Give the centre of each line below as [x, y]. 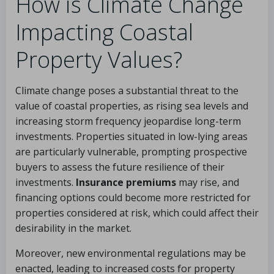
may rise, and [208, 182]
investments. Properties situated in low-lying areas [131, 136]
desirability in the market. [73, 228]
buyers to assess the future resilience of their [120, 167]
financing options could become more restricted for [133, 198]
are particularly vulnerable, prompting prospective [131, 152]
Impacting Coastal [104, 32]
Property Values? [99, 60]
